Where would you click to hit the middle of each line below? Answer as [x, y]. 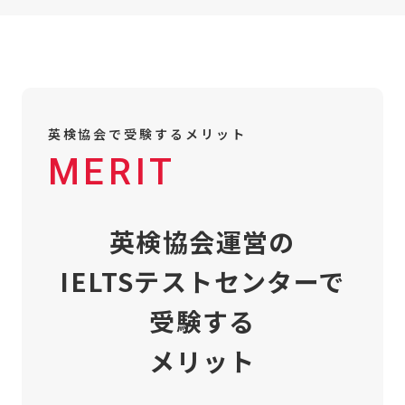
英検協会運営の [202, 241]
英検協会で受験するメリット [147, 133]
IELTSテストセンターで [202, 281]
